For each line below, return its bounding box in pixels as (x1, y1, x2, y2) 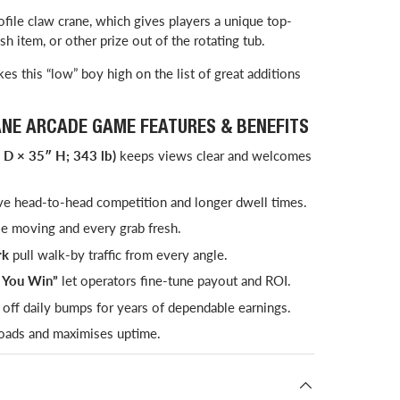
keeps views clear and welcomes (115, 147, 312, 164)
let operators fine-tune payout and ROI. (57, 272, 291, 289)
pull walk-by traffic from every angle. (8, 246, 228, 262)
